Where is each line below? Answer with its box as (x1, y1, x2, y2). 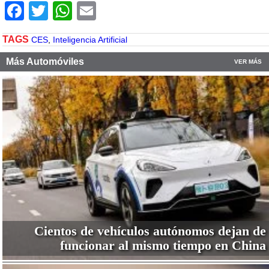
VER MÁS (234, 58, 262, 65)
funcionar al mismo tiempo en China (59, 238, 266, 253)
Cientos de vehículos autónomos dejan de (34, 223, 266, 239)
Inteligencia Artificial (53, 35, 127, 45)
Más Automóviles (6, 56, 84, 67)
